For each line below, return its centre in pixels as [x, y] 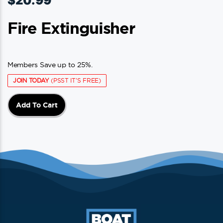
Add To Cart [37, 105]
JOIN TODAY [31, 80]
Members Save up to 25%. [50, 65]
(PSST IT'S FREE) [75, 80]
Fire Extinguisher [71, 28]
